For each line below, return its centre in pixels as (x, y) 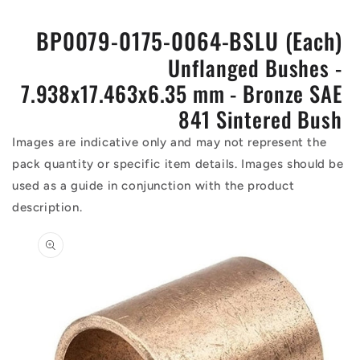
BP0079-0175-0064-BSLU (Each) (189, 41)
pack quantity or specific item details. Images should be (178, 164)
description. (47, 207)
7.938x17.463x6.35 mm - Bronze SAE (181, 93)
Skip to (34, 222)
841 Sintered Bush (260, 119)
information (48, 251)
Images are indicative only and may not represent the (170, 142)
